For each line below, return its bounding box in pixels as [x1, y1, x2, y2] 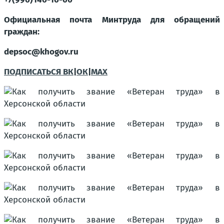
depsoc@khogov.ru [4, 46, 78, 57]
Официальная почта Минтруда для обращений [4, 14, 220, 25]
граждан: [4, 26, 39, 37]
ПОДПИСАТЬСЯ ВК [4, 66, 73, 77]
